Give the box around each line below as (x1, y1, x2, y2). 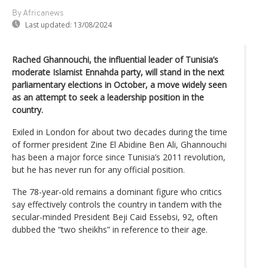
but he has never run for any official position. (12, 163, 185, 175)
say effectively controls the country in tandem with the (12, 198, 222, 210)
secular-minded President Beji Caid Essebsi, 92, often (12, 211, 218, 223)
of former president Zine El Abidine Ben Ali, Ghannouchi (12, 138, 227, 150)
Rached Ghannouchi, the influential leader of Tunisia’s (12, 53, 218, 65)
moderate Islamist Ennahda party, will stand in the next (12, 66, 224, 78)
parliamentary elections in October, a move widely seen (12, 78, 227, 90)
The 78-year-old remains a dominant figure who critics (12, 185, 222, 197)
